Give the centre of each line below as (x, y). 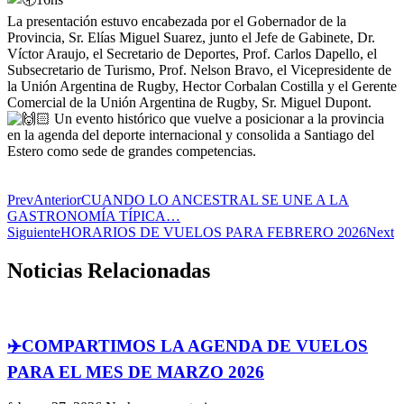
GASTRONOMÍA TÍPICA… (94, 216)
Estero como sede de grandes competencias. (132, 151)
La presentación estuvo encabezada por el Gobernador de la (177, 21)
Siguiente (34, 232)
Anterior (57, 199)
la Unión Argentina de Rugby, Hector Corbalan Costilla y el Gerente (202, 86)
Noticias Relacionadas (109, 270)
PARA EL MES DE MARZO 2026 (136, 372)
